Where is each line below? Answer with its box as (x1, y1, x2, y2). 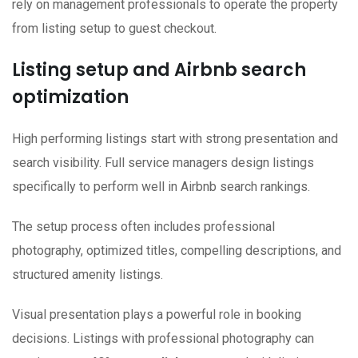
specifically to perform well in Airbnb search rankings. (12, 179, 310, 195)
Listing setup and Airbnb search (12, 58, 306, 83)
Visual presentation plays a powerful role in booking (12, 307, 301, 323)
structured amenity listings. (12, 267, 163, 283)
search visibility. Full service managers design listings (12, 155, 314, 171)
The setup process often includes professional (12, 219, 275, 235)
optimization (12, 85, 129, 110)
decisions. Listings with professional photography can (12, 331, 314, 347)
